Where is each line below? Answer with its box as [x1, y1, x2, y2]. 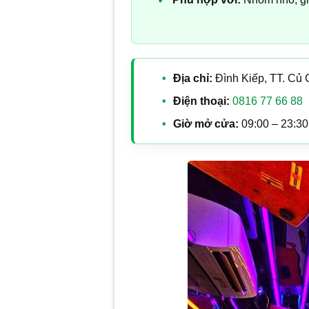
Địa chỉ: [172, 72, 212, 84]
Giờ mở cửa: [172, 117, 239, 130]
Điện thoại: [172, 94, 230, 107]
